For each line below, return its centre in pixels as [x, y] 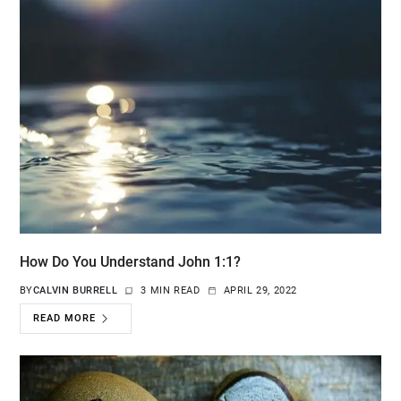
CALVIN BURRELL [75, 291]
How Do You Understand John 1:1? [130, 262]
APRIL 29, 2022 [260, 291]
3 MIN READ [171, 291]
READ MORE [65, 319]
